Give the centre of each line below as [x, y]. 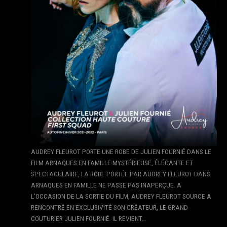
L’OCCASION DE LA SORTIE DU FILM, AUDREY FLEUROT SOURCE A [121, 196]
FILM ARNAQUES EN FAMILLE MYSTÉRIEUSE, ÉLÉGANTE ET [112, 162]
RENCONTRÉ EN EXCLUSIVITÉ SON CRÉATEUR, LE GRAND [110, 207]
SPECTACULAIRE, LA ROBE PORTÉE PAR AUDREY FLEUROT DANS [121, 174]
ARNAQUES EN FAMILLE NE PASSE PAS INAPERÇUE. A [106, 185]
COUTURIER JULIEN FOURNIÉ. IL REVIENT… [89, 218]
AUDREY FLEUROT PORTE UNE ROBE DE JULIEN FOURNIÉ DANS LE [121, 151]
